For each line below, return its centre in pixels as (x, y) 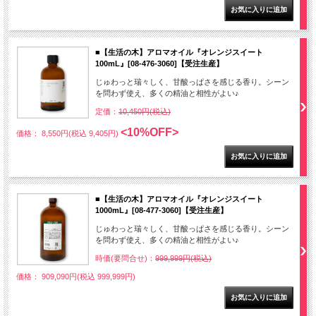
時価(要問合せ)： (125, 259)
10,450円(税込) (145, 112)
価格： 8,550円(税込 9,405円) (68, 134)
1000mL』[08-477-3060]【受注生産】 (162, 211)
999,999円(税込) (183, 259)
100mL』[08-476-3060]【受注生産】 (159, 64)
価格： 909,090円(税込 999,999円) (76, 277)
